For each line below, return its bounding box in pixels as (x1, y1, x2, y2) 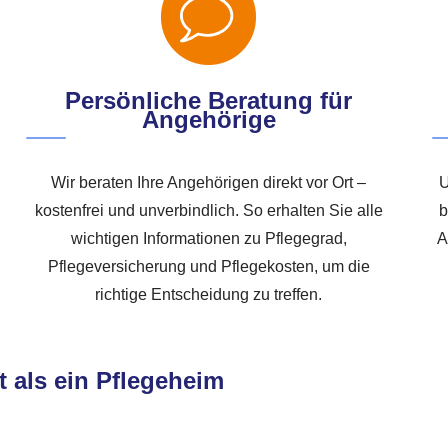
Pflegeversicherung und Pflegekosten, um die (47, 257, 370, 275)
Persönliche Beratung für (65, 86, 353, 114)
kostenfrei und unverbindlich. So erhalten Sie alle (34, 201, 383, 219)
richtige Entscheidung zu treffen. (95, 285, 323, 303)
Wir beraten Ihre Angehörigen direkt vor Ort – (51, 173, 367, 191)
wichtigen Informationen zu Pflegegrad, (70, 229, 347, 247)
